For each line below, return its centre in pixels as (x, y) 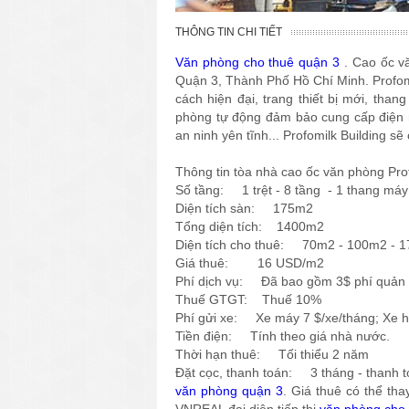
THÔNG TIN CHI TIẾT (229, 31)
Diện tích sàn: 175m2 (244, 208)
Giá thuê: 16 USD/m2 (252, 262)
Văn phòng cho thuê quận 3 (258, 62)
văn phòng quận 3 (229, 390)
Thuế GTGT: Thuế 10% (248, 299)
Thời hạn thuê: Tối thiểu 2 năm (272, 354)
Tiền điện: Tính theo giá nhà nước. (283, 336)
